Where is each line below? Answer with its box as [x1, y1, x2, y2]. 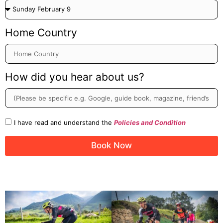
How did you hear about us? [5, 70, 144, 83]
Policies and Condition [114, 118, 186, 126]
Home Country [5, 26, 77, 39]
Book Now [91, 140, 132, 151]
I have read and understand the [14, 118, 114, 126]
